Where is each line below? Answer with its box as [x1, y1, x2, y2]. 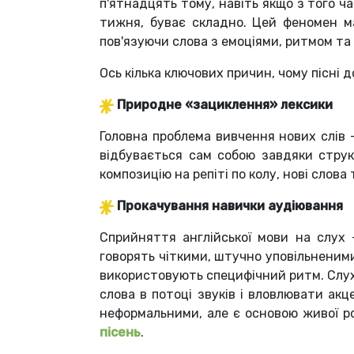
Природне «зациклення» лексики [117, 97, 333, 113]
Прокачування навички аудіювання [117, 198, 343, 214]
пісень [100, 325, 141, 341]
